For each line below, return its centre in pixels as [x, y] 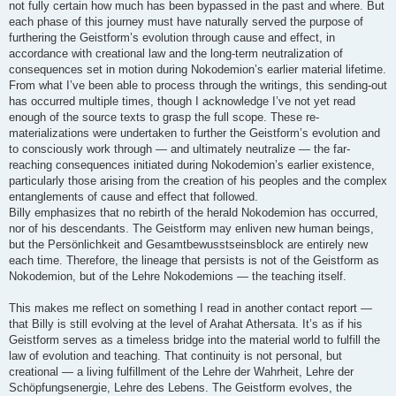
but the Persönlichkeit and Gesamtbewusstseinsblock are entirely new [188, 244]
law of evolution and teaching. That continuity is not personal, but [175, 355]
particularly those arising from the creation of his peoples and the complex [198, 180]
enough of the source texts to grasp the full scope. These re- [164, 117]
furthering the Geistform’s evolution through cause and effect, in [172, 37]
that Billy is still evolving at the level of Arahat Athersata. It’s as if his [186, 324]
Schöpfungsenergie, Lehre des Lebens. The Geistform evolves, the [180, 387]
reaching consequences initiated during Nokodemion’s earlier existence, [192, 164]
